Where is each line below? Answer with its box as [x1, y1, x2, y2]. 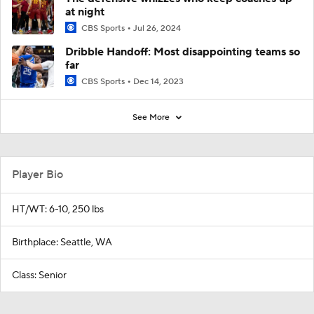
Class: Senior [12, 269, 67, 282]
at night [65, 5, 104, 20]
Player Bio [12, 168, 63, 182]
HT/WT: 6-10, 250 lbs [12, 203, 104, 217]
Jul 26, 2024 [133, 23, 181, 34]
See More [132, 112, 172, 123]
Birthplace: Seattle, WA [12, 236, 112, 250]
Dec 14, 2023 [133, 76, 184, 88]
